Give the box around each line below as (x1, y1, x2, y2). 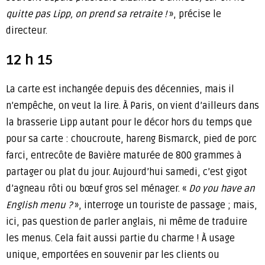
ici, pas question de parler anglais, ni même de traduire (6, 216, 247, 228)
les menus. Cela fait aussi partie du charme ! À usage (6, 232, 235, 245)
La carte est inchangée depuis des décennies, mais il (6, 83, 234, 96)
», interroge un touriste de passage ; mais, (72, 199, 257, 212)
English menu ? (6, 199, 72, 212)
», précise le (167, 8, 221, 21)
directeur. (6, 25, 47, 37)
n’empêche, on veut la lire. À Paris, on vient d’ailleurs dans (6, 100, 259, 112)
